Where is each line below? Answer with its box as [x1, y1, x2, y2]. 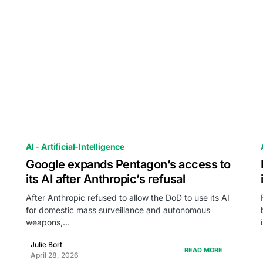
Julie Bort [31, 240, 62, 249]
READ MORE [184, 246, 222, 254]
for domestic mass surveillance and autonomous [26, 205, 210, 215]
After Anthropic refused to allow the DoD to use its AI [26, 193, 230, 203]
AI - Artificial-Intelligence [26, 141, 125, 151]
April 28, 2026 [31, 251, 79, 259]
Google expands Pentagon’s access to [26, 157, 231, 171]
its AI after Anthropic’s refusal [26, 172, 185, 186]
